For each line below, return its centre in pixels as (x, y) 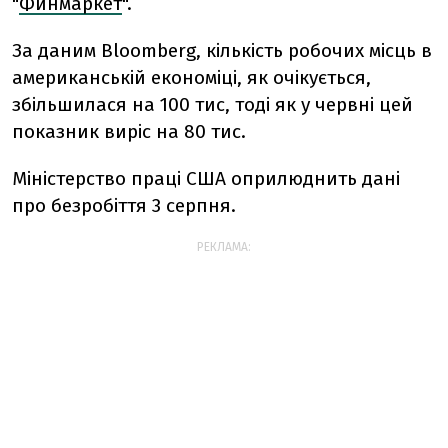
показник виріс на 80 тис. (129, 131)
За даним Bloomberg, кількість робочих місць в (222, 50)
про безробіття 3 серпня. (124, 205)
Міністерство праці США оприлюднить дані (206, 178)
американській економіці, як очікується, (191, 77)
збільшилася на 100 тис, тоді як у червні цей (212, 104)
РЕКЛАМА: (224, 247)
